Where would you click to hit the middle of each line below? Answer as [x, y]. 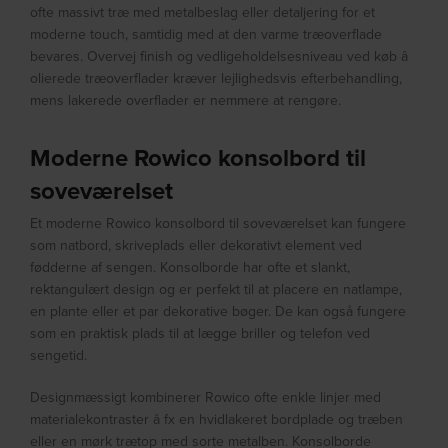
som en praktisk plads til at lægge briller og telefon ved [200, 333]
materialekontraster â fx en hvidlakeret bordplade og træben [217, 419]
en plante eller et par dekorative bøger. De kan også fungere [218, 311]
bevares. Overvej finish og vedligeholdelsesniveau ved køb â [219, 56]
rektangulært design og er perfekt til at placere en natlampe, [216, 289]
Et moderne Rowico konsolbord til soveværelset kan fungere [218, 223]
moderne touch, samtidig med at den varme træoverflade [206, 34]
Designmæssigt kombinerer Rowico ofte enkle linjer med [206, 397]
